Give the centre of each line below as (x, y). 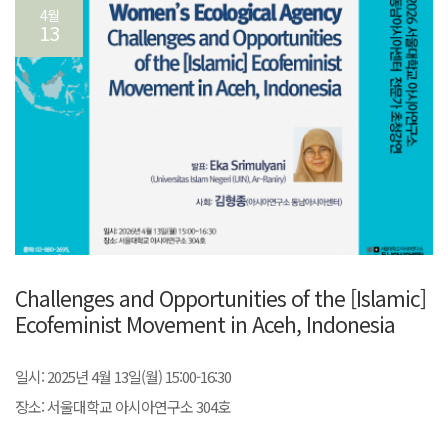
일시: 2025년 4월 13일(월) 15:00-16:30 (123, 376)
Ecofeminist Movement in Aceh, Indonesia (205, 323)
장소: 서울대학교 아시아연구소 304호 (122, 406)
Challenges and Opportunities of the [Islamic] (220, 297)
